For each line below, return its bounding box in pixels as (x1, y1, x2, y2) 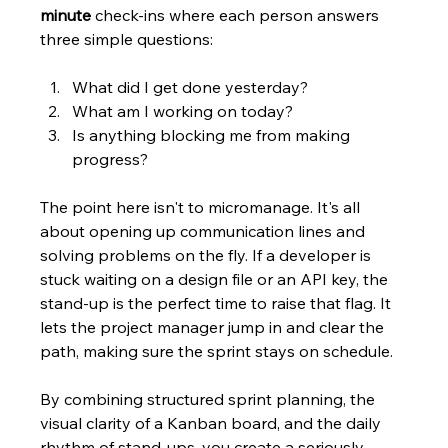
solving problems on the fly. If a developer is (40, 245, 376, 266)
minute (40, 5, 92, 26)
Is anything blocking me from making (72, 125, 355, 146)
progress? (72, 149, 149, 170)
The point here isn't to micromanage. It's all (40, 197, 365, 218)
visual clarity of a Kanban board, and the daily (40, 413, 386, 434)
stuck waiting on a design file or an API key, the (40, 269, 393, 290)
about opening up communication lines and (40, 221, 370, 242)
